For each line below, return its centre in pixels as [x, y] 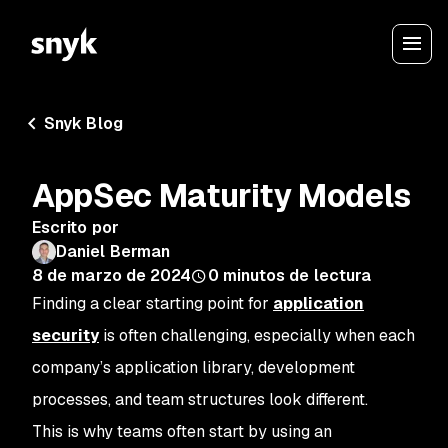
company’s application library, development [193, 367]
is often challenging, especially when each [257, 335]
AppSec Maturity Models [221, 195]
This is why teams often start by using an [182, 431]
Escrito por [75, 227]
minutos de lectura [297, 275]
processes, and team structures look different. [202, 399]
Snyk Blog [83, 123]
